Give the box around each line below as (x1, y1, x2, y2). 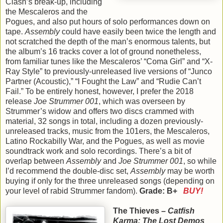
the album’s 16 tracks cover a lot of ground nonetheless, (5, 47, 201, 56)
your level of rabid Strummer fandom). (5, 187, 139, 196)
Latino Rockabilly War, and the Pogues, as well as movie (5, 137, 205, 146)
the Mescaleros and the (5, 7, 88, 16)
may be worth (165, 167, 215, 176)
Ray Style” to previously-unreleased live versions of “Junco (5, 67, 212, 76)
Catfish (167, 207, 195, 216)
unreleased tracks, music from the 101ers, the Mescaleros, (5, 127, 210, 136)
